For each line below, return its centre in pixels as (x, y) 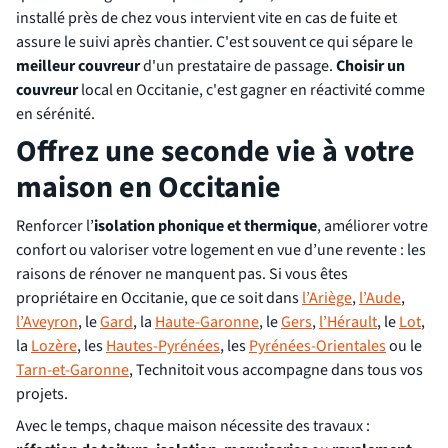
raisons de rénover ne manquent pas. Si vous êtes (182, 274)
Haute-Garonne (207, 322)
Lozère (54, 346)
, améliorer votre (372, 226)
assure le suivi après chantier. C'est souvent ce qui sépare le (214, 42)
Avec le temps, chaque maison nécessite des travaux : (193, 426)
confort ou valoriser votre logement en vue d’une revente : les (221, 250)
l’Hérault (348, 322)
